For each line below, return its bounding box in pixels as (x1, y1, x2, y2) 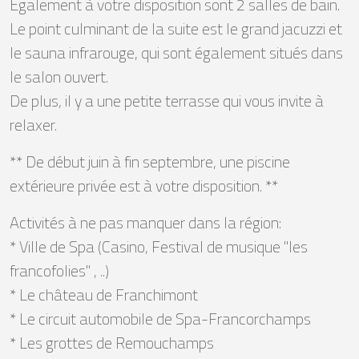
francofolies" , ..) (10, 257, 109, 283)
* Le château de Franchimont (10, 281, 198, 307)
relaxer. (10, 111, 57, 137)
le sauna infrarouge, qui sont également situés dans (10, 39, 343, 65)
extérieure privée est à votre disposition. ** (10, 172, 278, 198)
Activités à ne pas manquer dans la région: (10, 209, 281, 235)
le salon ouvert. (10, 63, 108, 89)
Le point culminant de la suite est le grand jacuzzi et (10, 15, 342, 41)
